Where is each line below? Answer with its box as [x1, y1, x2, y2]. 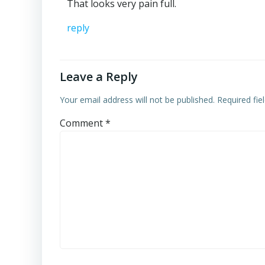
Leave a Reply [60, 69, 138, 85]
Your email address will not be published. [60, 94, 215, 105]
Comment [60, 117, 105, 130]
